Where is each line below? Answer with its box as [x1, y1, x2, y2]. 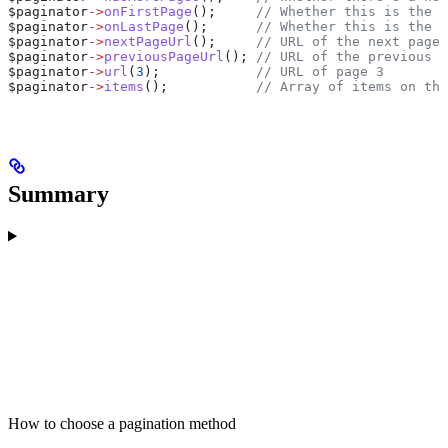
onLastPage [104, 18, 184, 34]
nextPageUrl [104, 33, 192, 49]
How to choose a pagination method [8, 415, 236, 433]
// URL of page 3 [256, 63, 384, 79]
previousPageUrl [104, 48, 224, 64]
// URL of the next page [256, 33, 440, 49]
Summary [8, 180, 109, 207]
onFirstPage [104, 3, 192, 19]
